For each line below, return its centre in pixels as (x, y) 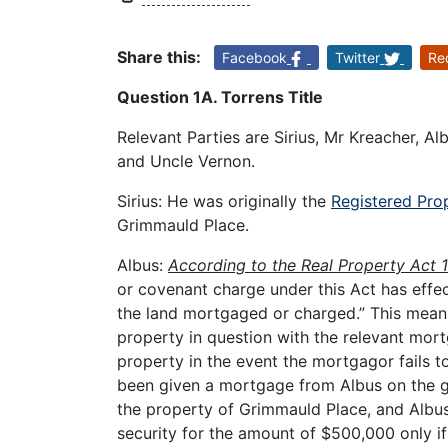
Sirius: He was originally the (224, 201)
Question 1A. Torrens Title (220, 97)
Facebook (254, 58)
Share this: (159, 57)
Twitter (357, 58)
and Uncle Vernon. (188, 161)
